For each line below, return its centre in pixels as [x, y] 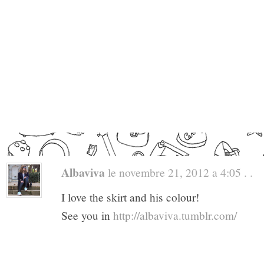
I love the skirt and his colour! [130, 197]
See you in [87, 216]
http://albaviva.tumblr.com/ [175, 216]
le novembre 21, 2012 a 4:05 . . [179, 172]
